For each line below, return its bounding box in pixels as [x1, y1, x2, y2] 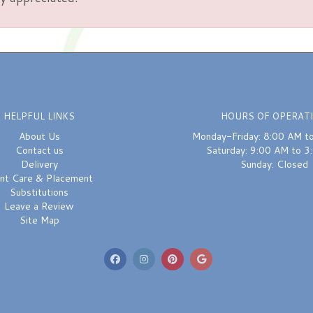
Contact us [15, 143, 64, 157]
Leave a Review [4, 199, 74, 213]
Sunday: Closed [240, 157, 308, 171]
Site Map [19, 213, 59, 227]
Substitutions [10, 185, 68, 199]
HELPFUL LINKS [3, 110, 75, 122]
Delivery [20, 157, 58, 171]
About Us [18, 129, 60, 143]
